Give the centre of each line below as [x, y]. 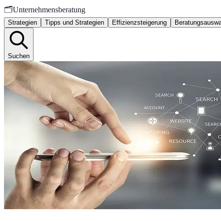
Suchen [19, 56]
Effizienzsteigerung [139, 22]
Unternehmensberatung [49, 10]
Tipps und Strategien [74, 22]
